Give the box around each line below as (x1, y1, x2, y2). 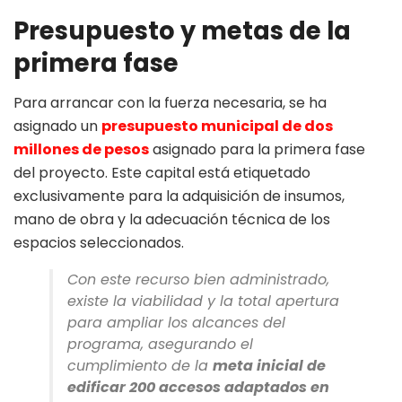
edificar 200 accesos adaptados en (67, 377, 329, 398)
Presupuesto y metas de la (13, 13, 351, 48)
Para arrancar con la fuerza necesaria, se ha (13, 92, 327, 114)
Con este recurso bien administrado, (67, 269, 329, 291)
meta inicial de (213, 355, 326, 377)
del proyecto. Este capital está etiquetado (13, 162, 310, 184)
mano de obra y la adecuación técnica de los (13, 209, 330, 231)
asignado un (13, 116, 101, 137)
